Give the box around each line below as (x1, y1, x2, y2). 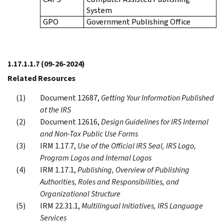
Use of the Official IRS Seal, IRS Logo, (77, 140, 196, 151)
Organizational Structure (40, 188, 120, 199)
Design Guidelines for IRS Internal (101, 116, 208, 127)
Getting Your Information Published (101, 92, 214, 103)
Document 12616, (40, 116, 101, 127)
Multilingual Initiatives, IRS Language (81, 200, 203, 211)
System (86, 4, 112, 15)
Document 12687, (40, 92, 101, 103)
